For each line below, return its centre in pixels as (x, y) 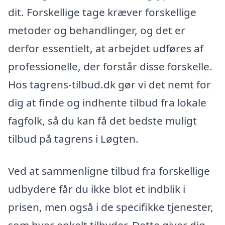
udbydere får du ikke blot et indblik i (97, 189)
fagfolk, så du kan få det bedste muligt (102, 121)
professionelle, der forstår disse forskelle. (110, 67)
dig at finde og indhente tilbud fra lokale (107, 103)
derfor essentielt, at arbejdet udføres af (106, 48)
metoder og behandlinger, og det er (97, 30)
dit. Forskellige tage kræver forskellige (102, 12)
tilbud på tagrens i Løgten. (73, 139)
